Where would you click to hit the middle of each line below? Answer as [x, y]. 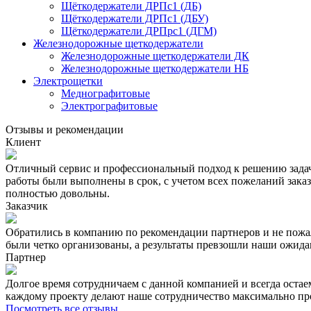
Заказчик [27, 205]
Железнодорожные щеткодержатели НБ [155, 68]
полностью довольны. [58, 193]
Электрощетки [68, 81]
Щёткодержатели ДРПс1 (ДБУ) [135, 18]
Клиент [23, 142]
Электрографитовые [109, 106]
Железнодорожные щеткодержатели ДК [155, 56]
